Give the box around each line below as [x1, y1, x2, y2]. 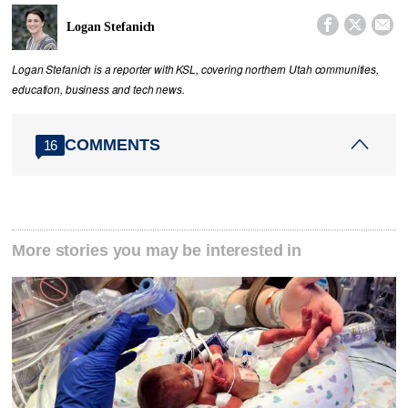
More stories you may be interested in [12, 241, 302, 260]
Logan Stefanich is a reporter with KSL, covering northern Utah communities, [12, 62, 379, 77]
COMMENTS [65, 135, 161, 154]
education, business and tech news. [12, 82, 185, 97]
